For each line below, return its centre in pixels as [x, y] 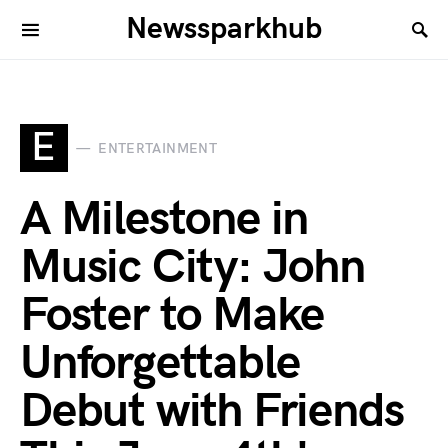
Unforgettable [160, 363]
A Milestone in [164, 219]
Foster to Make [172, 315]
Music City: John [192, 267]
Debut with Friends [212, 411]
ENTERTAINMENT [157, 148]
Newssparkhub [224, 29]
